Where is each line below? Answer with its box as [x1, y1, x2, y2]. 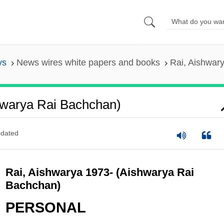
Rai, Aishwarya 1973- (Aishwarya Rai [5, 165, 194, 178]
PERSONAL [5, 199, 86, 216]
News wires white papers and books [16, 57, 160, 68]
